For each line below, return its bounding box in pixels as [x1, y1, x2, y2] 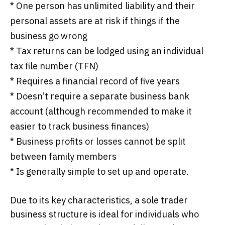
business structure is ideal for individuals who [10, 208, 199, 220]
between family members [10, 150, 117, 162]
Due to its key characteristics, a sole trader [10, 194, 188, 206]
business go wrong [10, 30, 87, 42]
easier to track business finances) [10, 120, 149, 132]
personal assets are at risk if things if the [10, 15, 180, 27]
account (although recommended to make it [10, 105, 192, 117]
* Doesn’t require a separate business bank [10, 90, 189, 102]
